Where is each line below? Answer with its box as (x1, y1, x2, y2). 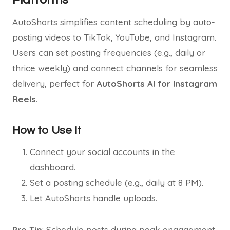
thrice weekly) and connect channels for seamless (12, 63, 218, 73)
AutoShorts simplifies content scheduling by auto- (12, 16, 215, 27)
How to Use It (12, 125, 81, 137)
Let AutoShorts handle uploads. (30, 193, 157, 203)
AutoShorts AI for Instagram (97, 78, 217, 89)
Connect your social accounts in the (30, 146, 175, 157)
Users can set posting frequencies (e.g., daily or (12, 47, 205, 58)
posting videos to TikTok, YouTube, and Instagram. (12, 32, 216, 43)
